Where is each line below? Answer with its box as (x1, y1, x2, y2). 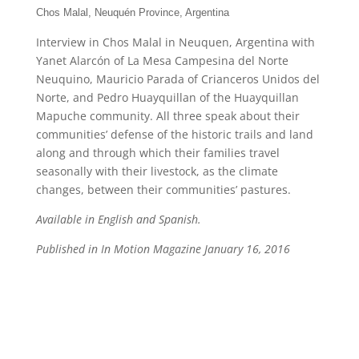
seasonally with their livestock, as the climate (35, 163, 278, 179)
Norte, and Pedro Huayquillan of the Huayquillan (35, 90, 299, 105)
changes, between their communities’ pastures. (35, 182, 291, 197)
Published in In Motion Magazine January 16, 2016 (35, 241, 290, 256)
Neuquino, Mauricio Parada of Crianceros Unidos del (35, 71, 320, 87)
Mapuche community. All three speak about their (35, 108, 300, 123)
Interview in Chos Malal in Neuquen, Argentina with (35, 34, 315, 50)
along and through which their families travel (35, 145, 280, 160)
